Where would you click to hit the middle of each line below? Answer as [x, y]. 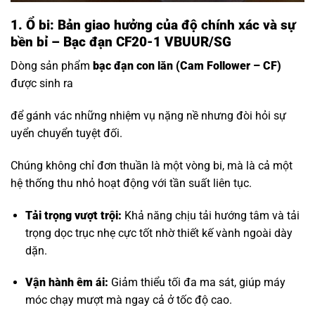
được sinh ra [42, 84]
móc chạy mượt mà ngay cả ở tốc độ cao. [128, 300]
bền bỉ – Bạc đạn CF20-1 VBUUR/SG [121, 41]
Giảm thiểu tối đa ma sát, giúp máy [197, 283]
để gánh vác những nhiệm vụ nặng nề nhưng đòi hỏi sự [148, 116]
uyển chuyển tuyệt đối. [66, 133]
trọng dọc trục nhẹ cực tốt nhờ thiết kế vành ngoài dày [159, 233]
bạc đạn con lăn [133, 66]
